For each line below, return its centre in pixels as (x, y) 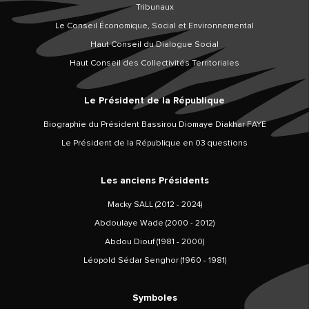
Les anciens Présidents (154, 181)
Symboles (154, 298)
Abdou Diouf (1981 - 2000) (154, 242)
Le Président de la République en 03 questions (154, 143)
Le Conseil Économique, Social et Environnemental (154, 26)
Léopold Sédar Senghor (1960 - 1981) (154, 261)
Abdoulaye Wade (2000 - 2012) (154, 223)
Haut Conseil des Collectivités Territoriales (154, 63)
